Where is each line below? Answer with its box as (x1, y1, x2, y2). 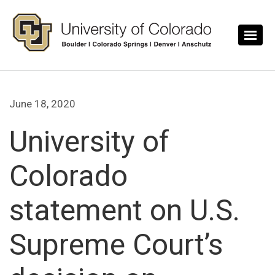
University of (9, 124, 169, 160)
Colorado (9, 158, 128, 194)
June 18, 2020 (9, 98, 76, 110)
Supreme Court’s (9, 227, 223, 263)
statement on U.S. (9, 193, 240, 228)
